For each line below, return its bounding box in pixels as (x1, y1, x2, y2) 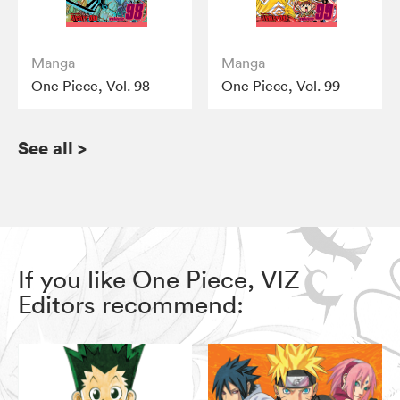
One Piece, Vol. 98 (31, 76, 150, 95)
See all (18, 135, 73, 160)
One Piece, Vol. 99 (221, 76, 341, 95)
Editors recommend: (18, 288, 244, 320)
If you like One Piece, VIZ (18, 263, 300, 295)
